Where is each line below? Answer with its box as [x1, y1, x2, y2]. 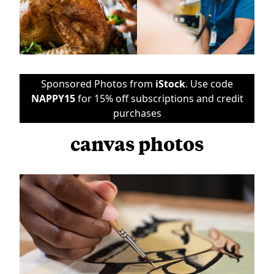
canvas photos [70, 131, 204, 155]
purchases [113, 106, 161, 120]
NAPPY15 [31, 91, 75, 105]
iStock [155, 76, 185, 91]
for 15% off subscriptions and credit [75, 91, 243, 105]
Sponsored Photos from [41, 76, 155, 91]
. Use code [185, 76, 233, 91]
